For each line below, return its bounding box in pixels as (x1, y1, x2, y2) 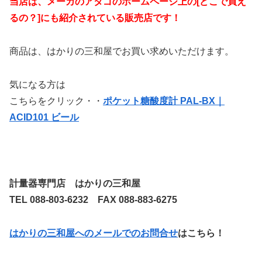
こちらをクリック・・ (9, 95, 103, 106)
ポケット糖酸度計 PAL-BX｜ (103, 95, 225, 106)
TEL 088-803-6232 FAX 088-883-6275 (9, 195, 177, 205)
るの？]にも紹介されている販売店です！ (9, 13, 181, 23)
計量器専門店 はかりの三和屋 (9, 178, 143, 189)
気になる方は (9, 79, 65, 89)
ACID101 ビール (9, 112, 79, 122)
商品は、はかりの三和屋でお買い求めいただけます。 (9, 46, 234, 56)
